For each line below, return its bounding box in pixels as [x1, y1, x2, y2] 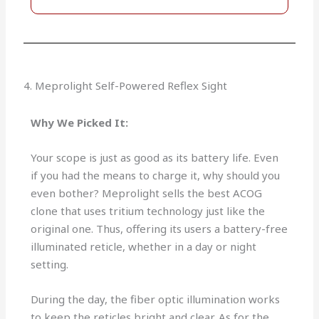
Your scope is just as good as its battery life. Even [31, 150, 279, 165]
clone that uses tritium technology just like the [31, 204, 266, 219]
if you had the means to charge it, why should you [31, 168, 281, 183]
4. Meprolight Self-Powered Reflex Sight [23, 78, 228, 93]
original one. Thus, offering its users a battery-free [31, 221, 288, 236]
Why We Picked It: [31, 115, 129, 130]
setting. [31, 257, 69, 272]
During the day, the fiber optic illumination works [31, 292, 281, 307]
